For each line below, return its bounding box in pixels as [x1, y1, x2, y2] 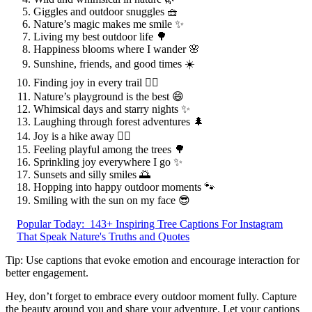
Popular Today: [17, 218, 84, 231]
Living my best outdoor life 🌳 [33, 31, 167, 43]
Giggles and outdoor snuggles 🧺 [33, 6, 178, 18]
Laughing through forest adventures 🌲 [33, 116, 204, 128]
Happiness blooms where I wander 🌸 [33, 43, 200, 56]
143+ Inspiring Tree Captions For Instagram [90, 218, 283, 231]
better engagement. [6, 267, 88, 279]
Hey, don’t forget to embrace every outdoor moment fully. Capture [6, 290, 297, 303]
